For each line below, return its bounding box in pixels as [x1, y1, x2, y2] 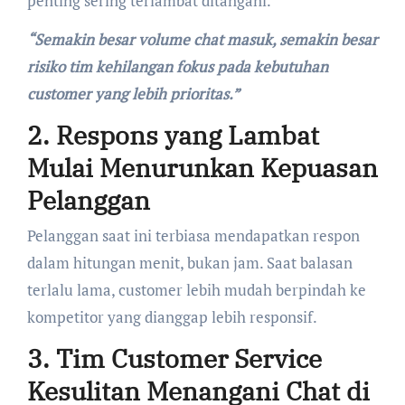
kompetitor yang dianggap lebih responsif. [26, 306, 317, 328]
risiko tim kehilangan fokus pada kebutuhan [26, 55, 328, 77]
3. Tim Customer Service [26, 342, 322, 376]
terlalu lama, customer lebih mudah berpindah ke [26, 279, 366, 301]
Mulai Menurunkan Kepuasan [26, 150, 378, 184]
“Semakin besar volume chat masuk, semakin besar [26, 28, 378, 50]
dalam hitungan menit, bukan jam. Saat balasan [26, 252, 353, 274]
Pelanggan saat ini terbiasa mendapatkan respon [26, 225, 360, 247]
